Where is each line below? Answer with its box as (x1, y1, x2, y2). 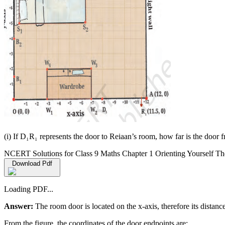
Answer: (4, 202, 33, 211)
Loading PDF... (4, 185, 53, 194)
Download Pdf (12, 160, 52, 168)
